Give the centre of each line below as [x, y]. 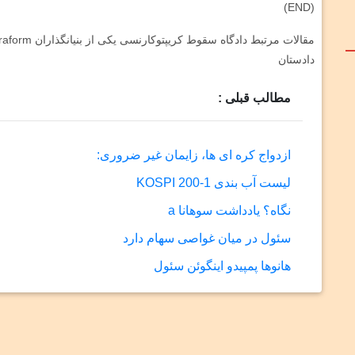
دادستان [297, 60]
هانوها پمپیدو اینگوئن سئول [223, 266]
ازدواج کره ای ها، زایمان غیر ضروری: [194, 155]
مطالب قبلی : [255, 98]
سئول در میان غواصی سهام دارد [207, 239]
